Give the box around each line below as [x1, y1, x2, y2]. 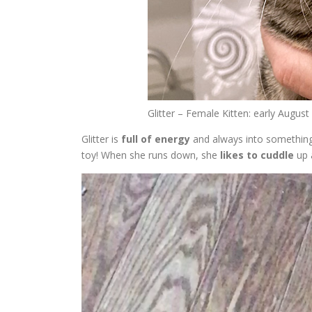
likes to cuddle [220, 148, 294, 162]
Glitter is [81, 132, 121, 146]
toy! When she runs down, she [81, 148, 220, 162]
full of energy [121, 132, 190, 146]
